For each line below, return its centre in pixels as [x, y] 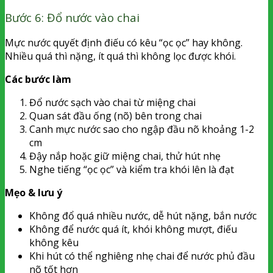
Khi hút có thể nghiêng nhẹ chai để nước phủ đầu [142, 256]
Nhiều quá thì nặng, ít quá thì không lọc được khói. [120, 56]
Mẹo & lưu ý [34, 193]
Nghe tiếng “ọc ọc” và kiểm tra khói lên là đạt [132, 170]
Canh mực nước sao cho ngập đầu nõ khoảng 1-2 [142, 129]
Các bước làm [38, 80]
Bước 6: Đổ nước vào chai [72, 17]
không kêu [54, 243]
